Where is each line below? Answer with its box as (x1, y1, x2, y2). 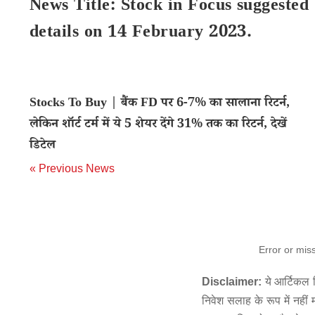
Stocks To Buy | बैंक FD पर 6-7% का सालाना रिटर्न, (30, 94, 290, 114)
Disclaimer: (202, 276, 262, 288)
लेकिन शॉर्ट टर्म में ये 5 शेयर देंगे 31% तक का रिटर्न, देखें (30, 115, 287, 135)
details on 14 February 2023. (30, 21, 252, 47)
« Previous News (30, 162, 115, 174)
